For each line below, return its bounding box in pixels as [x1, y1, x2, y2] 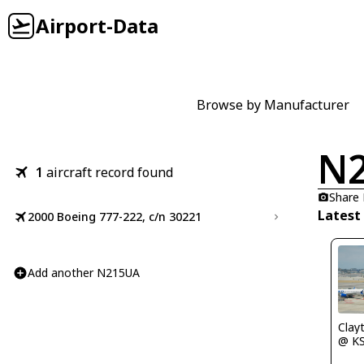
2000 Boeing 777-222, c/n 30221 [28, 209, 201, 224]
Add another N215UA [28, 265, 140, 280]
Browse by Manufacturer [197, 96, 349, 114]
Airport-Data [36, 12, 158, 39]
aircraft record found [46, 163, 173, 181]
